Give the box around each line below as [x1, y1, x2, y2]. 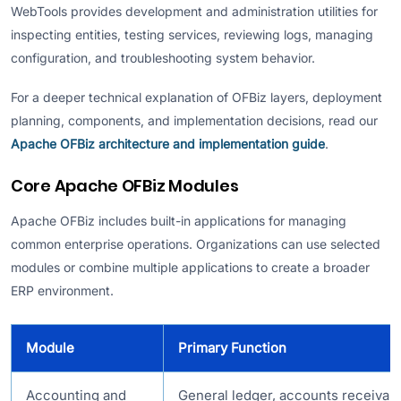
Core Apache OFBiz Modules [11, 174, 239, 197]
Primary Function [178, 338, 286, 356]
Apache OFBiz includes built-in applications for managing [11, 212, 346, 228]
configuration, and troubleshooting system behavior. [11, 50, 315, 66]
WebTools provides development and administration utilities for [11, 4, 378, 20]
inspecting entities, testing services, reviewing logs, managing [11, 27, 373, 43]
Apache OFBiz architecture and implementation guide [11, 135, 325, 151]
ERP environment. [11, 282, 114, 298]
